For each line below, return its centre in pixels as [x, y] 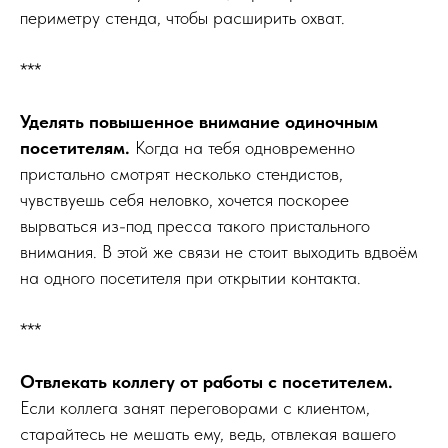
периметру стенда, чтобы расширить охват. [182, 17]
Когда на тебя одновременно [242, 147]
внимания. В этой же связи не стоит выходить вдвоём [219, 251]
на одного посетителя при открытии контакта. [190, 277]
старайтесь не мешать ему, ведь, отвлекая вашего [208, 433]
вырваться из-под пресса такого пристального [195, 225]
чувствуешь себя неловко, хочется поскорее [184, 199]
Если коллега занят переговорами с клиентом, [195, 407]
